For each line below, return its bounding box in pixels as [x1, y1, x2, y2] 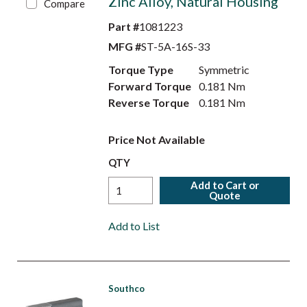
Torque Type [108, 63, 173, 76]
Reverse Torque [108, 96, 189, 109]
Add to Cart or [191, 179, 260, 191]
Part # [108, 20, 139, 33]
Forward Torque [108, 79, 191, 93]
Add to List [108, 219, 160, 232]
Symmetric [199, 63, 250, 76]
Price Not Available [108, 133, 205, 146]
